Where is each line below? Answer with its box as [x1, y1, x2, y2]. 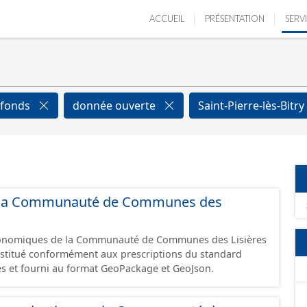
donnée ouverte [73, 98, 158, 113]
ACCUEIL [149, 13, 184, 24]
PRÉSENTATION [205, 13, 265, 24]
